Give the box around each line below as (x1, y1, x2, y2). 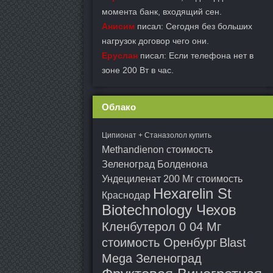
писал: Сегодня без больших (135, 21, 252, 31)
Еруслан (102, 51, 138, 60)
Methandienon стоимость (102, 144, 213, 155)
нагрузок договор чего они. (102, 36, 209, 46)
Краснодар (102, 190, 151, 200)
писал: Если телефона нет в (138, 51, 253, 60)
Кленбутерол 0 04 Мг (102, 220, 221, 233)
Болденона (157, 159, 208, 169)
